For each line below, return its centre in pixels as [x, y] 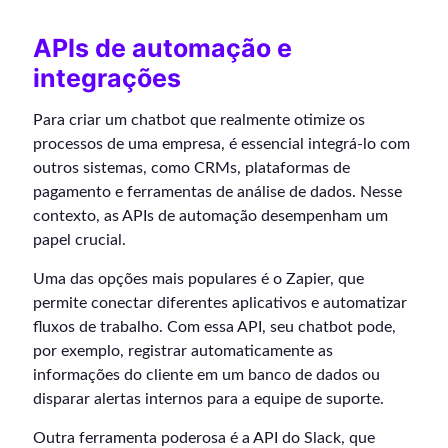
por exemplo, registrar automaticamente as [183, 351]
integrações [107, 78]
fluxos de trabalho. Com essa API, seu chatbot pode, [214, 327]
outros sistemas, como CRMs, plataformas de [191, 168]
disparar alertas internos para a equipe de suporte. [208, 399]
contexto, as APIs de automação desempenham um [210, 216]
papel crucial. [79, 240]
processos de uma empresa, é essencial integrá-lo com [221, 144]
